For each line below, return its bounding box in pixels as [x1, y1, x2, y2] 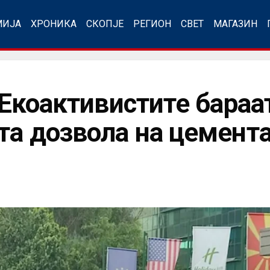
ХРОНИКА [31, 18, 77, 30]
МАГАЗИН [213, 18, 257, 30]
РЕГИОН [133, 18, 171, 30]
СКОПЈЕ [86, 18, 124, 30]
